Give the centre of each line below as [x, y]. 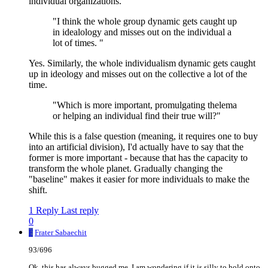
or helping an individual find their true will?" [137, 116]
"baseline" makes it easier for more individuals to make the [139, 179]
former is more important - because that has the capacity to [138, 158]
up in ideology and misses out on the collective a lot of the [138, 74]
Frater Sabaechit [61, 233]
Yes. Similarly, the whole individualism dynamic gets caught [142, 63]
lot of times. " [78, 43]
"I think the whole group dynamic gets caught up [145, 22]
